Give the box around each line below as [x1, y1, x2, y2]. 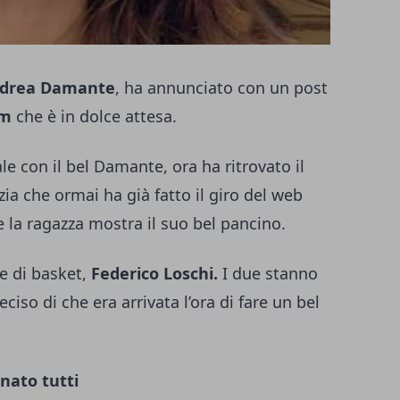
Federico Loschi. [91, 262, 218, 284]
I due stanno [218, 262, 318, 284]
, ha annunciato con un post [115, 77, 328, 98]
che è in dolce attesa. [12, 105, 177, 127]
